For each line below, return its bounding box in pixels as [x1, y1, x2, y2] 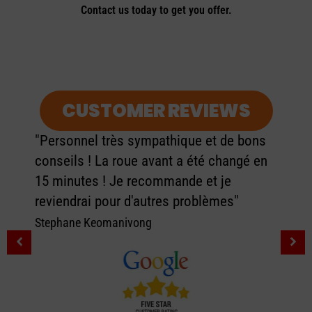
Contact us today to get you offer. [80, 3, 232, 17]
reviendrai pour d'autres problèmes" [35, 192, 239, 210]
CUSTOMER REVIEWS [61, 97, 251, 123]
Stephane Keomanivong [35, 214, 152, 230]
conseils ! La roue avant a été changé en [35, 152, 267, 169]
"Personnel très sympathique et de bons [35, 132, 266, 149]
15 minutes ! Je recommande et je [35, 172, 231, 189]
